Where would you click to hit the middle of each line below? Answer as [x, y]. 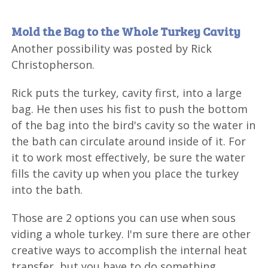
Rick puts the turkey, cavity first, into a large [127, 92]
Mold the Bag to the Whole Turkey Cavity [126, 31]
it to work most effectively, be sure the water [129, 157]
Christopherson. [53, 64]
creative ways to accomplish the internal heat [130, 250]
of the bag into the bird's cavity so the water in [134, 125]
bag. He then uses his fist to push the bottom [130, 109]
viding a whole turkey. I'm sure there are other [131, 234]
